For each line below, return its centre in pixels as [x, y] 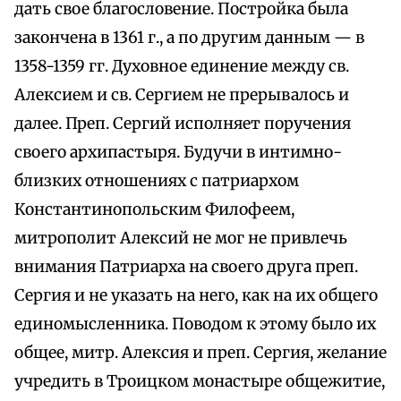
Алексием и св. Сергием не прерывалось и [182, 95]
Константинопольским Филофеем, [154, 210]
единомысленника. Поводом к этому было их [195, 324]
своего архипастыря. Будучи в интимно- [178, 153]
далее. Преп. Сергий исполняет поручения [183, 124]
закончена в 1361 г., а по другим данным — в [189, 38]
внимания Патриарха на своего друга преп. [186, 267]
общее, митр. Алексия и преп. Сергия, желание [200, 353]
